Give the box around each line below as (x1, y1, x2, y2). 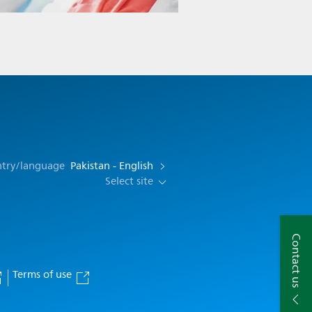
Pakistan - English (70, 157, 156, 175)
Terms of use (12, 266, 75, 283)
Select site (104, 173, 156, 190)
